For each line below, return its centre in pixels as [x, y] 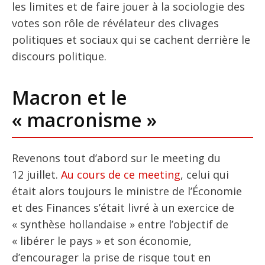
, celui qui [205, 175]
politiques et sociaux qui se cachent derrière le [131, 40]
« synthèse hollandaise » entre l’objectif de [120, 224]
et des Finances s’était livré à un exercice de [123, 208]
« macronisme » [84, 120]
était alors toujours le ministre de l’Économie [127, 191]
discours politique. [59, 56]
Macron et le [70, 98]
